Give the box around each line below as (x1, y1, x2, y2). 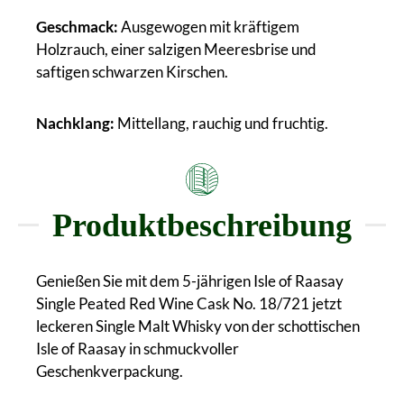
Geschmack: (36, 16, 121, 36)
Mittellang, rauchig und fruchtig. (115, 113, 328, 133)
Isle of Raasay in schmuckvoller (36, 338, 239, 358)
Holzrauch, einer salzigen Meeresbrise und (36, 39, 317, 59)
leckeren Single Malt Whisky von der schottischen (36, 316, 360, 335)
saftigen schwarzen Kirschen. (36, 61, 228, 81)
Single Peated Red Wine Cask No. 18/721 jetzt (36, 293, 342, 313)
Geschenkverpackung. (36, 361, 183, 381)
